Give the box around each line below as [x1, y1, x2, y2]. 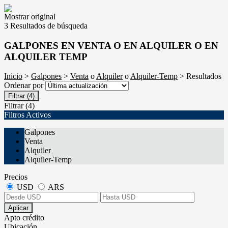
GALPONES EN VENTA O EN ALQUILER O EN [4, 40, 218, 51]
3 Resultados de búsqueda [4, 21, 88, 30]
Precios [4, 173, 27, 182]
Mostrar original [4, 12, 55, 21]
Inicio [4, 72, 22, 81]
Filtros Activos [4, 110, 51, 120]
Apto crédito [4, 213, 44, 222]
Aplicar [8, 204, 28, 212]
